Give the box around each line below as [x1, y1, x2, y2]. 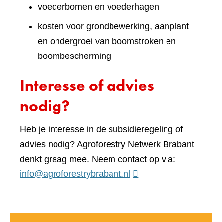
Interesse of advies [20, 75, 154, 96]
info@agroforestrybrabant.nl [20, 169, 130, 179]
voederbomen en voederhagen [38, 2, 159, 12]
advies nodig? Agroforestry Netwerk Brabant [20, 139, 194, 150]
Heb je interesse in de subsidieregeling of [20, 124, 183, 135]
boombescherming [38, 51, 111, 61]
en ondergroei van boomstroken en [38, 36, 176, 47]
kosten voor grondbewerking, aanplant [38, 21, 189, 32]
